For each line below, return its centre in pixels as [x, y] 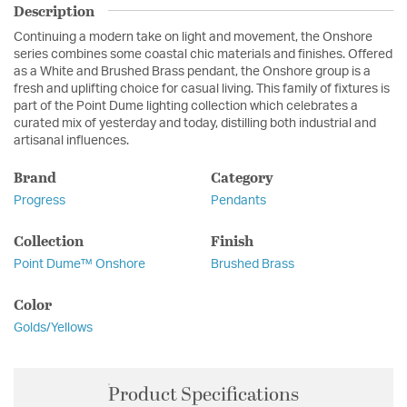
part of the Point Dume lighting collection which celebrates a [186, 106]
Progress [40, 200]
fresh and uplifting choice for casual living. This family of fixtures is [202, 89]
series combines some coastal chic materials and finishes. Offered [203, 54]
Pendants [238, 200]
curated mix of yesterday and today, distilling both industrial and [195, 123]
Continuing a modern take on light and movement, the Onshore [193, 37]
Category [242, 176]
